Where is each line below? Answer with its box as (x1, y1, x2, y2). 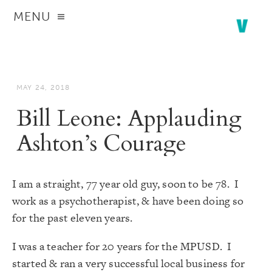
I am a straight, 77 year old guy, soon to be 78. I (12, 176, 239, 191)
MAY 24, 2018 (16, 83, 70, 92)
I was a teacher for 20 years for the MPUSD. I (12, 239, 232, 254)
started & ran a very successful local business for (12, 256, 245, 271)
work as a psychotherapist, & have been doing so (12, 193, 244, 208)
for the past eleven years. (12, 210, 133, 225)
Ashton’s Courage (16, 128, 186, 159)
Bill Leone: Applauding (16, 103, 242, 134)
